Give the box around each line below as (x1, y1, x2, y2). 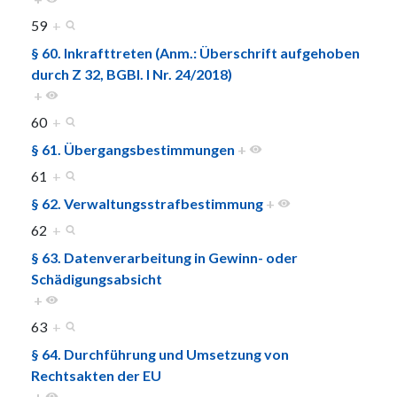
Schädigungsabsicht (31, 269, 162, 287)
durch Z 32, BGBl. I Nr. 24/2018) (31, 65, 232, 82)
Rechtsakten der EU (31, 366, 161, 384)
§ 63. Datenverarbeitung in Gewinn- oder (31, 248, 298, 266)
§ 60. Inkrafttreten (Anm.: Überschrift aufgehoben (31, 43, 360, 61)
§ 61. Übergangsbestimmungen (31, 140, 235, 158)
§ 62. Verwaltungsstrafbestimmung (31, 194, 263, 212)
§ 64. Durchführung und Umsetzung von (31, 345, 289, 362)
